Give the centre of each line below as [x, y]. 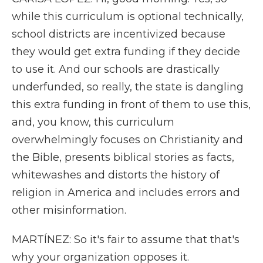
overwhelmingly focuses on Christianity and [127, 140]
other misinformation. [69, 210]
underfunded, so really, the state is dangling [128, 87]
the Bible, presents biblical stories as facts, [123, 157]
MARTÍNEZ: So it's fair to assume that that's [126, 240]
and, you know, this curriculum [93, 122]
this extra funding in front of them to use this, [131, 104]
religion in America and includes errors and [126, 193]
